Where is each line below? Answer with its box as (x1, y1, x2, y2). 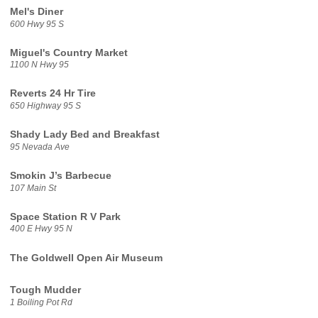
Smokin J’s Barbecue (9, 170, 111, 182)
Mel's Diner (9, 6, 63, 17)
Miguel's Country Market (9, 47, 128, 58)
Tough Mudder (9, 285, 81, 296)
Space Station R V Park (9, 211, 121, 222)
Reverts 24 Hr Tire (9, 88, 96, 99)
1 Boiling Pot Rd (9, 297, 72, 307)
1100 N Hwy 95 (9, 60, 69, 70)
